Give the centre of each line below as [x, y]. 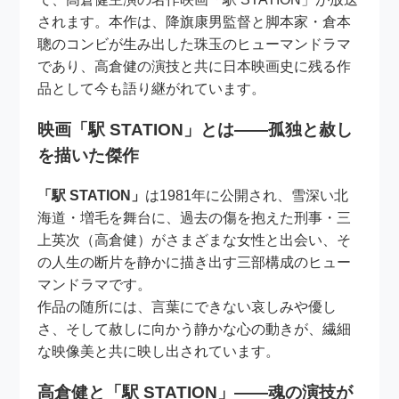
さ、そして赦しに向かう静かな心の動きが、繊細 [195, 330]
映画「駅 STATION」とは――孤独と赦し [195, 129]
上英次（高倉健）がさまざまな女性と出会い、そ [195, 240]
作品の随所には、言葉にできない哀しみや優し [187, 307]
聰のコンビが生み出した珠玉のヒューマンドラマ [195, 44]
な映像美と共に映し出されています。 [159, 352]
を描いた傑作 [89, 155]
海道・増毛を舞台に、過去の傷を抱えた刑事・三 [195, 218]
